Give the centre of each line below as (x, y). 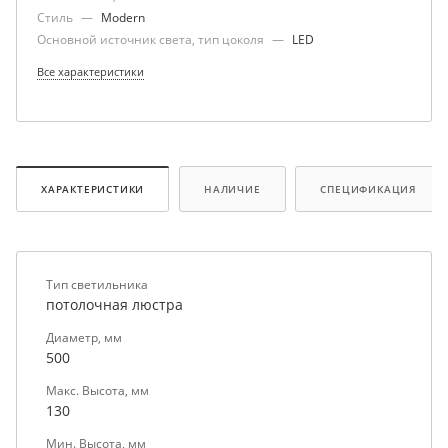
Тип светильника (97, 284)
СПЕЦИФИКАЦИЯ (369, 188)
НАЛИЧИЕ (232, 188)
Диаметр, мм (84, 337)
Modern (123, 17)
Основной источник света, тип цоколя (152, 39)
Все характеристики (90, 71)
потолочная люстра (114, 304)
